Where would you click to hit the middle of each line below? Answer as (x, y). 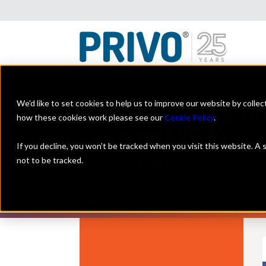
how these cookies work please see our (91, 117)
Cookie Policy (189, 117)
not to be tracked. (50, 160)
